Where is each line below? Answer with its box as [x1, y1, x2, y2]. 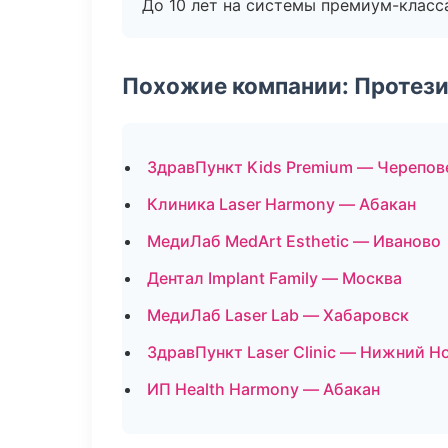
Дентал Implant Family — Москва [147, 268, 402, 288]
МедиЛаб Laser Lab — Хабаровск [147, 305, 409, 325]
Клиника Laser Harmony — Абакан [147, 194, 416, 214]
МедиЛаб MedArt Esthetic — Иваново [147, 231, 441, 251]
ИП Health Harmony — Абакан [147, 379, 380, 399]
